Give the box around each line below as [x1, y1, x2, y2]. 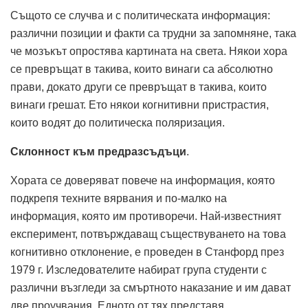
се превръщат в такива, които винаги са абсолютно [10, 63, 273, 76]
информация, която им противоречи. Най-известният [10, 210, 281, 223]
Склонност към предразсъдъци [10, 146, 186, 158]
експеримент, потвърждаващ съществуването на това [10, 228, 286, 241]
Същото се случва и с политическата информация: [10, 10, 270, 22]
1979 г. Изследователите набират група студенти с [10, 264, 267, 276]
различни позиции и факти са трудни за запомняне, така [10, 27, 296, 40]
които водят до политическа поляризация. [10, 117, 225, 129]
